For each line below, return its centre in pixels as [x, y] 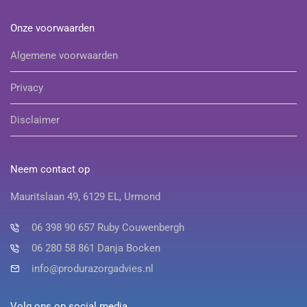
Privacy [27, 88]
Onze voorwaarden [52, 28]
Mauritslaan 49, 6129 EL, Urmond [85, 197]
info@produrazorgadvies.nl [93, 269]
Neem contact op [50, 170]
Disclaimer [35, 120]
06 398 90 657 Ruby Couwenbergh [108, 228]
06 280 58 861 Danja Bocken [96, 248]
